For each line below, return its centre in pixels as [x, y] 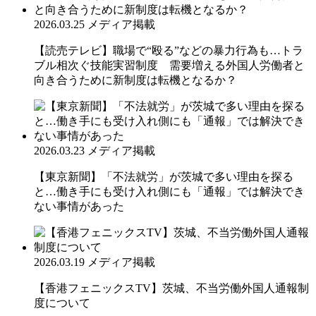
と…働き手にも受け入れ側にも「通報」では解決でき [169, 191]
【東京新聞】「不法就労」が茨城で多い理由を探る [164, 176]
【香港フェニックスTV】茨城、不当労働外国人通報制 [171, 288]
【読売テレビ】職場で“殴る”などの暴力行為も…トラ [169, 50]
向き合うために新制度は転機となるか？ [135, 80]
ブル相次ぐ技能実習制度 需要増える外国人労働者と [169, 65]
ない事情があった [79, 206]
